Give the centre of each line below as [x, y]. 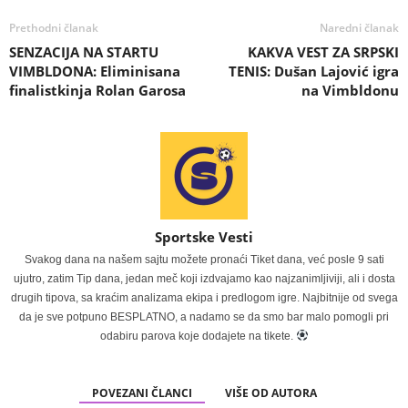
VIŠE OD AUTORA [270, 393]
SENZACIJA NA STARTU [84, 52]
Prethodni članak [54, 28]
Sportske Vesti [204, 237]
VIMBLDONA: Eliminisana [95, 71]
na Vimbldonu [350, 91]
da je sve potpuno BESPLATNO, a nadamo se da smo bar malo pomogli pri [204, 317]
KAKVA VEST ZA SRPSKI [323, 52]
